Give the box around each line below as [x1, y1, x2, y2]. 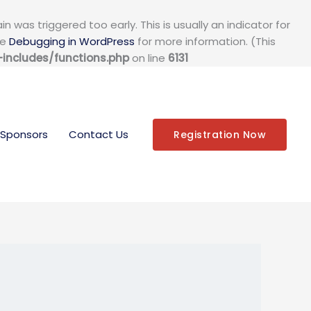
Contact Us [69, 126, 128, 142]
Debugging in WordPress [9, 34, 135, 49]
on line [129, 51, 168, 65]
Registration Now [174, 127, 266, 142]
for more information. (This [135, 34, 276, 49]
